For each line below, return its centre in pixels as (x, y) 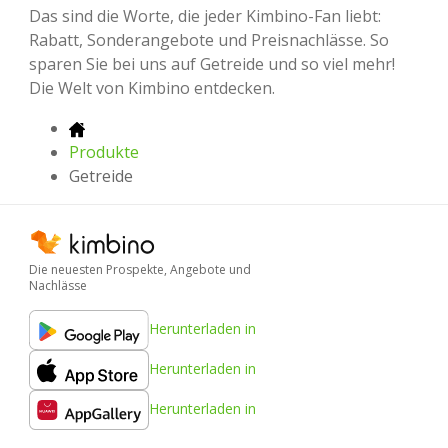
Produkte (104, 152)
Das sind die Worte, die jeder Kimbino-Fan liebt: (205, 16)
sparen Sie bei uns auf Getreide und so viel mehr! (212, 64)
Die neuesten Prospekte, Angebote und (140, 269)
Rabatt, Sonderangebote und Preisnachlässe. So (209, 40)
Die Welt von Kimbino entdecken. (152, 88)
